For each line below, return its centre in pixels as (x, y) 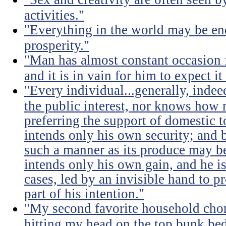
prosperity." (57, 45)
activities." (54, 15)
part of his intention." (84, 193)
